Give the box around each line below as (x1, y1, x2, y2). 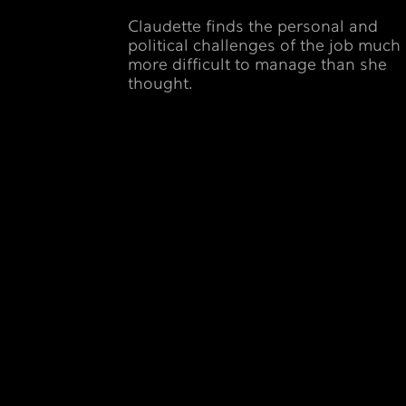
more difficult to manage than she (128, 55, 387, 75)
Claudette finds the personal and (128, 17, 378, 37)
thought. (128, 74, 193, 94)
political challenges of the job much (128, 36, 401, 56)
